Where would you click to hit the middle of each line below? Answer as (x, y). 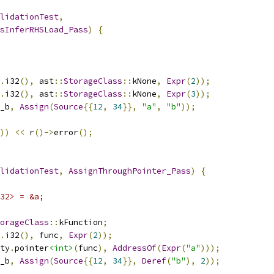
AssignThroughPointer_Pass (130, 171)
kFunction (81, 222)
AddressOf (135, 248)
